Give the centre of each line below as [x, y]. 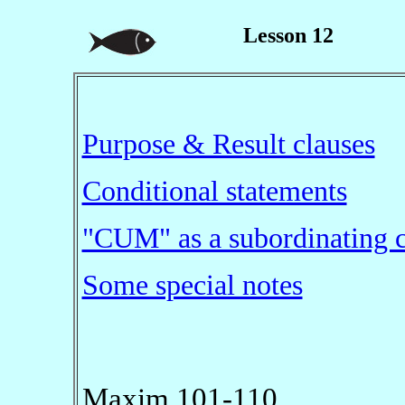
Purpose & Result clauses [228, 144]
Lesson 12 [288, 35]
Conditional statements [214, 191]
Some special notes [192, 285]
